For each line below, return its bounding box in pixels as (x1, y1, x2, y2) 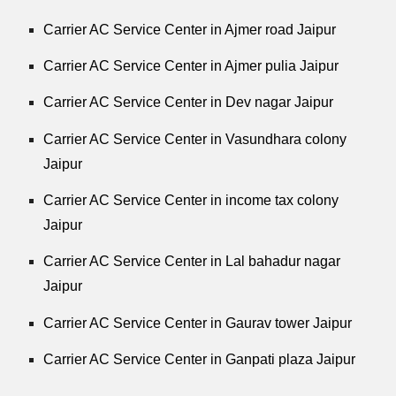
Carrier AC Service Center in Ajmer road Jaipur (43, 21, 337, 37)
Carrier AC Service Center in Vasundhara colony (43, 131, 347, 147)
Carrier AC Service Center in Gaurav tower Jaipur (43, 315, 353, 331)
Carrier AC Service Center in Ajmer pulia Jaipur (43, 58, 339, 74)
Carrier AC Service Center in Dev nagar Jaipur (43, 95, 334, 110)
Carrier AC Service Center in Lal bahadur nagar (43, 254, 341, 270)
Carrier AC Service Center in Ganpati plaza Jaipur (43, 352, 356, 368)
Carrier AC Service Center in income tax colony (43, 193, 339, 209)
